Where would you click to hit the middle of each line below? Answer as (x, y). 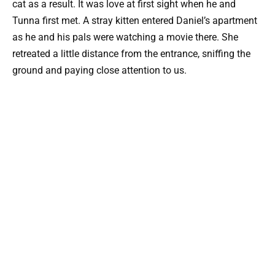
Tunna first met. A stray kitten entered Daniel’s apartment (135, 20)
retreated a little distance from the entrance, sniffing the (131, 53)
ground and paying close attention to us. (99, 70)
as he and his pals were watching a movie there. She (125, 37)
